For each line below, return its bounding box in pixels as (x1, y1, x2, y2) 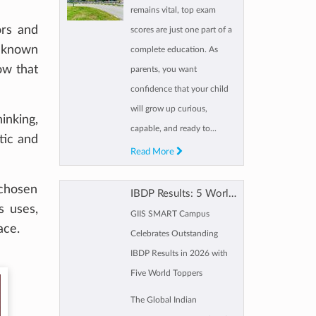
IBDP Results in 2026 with (130, 248, 228, 257)
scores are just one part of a (130, 25, 232, 34)
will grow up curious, (130, 104, 207, 113)
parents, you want (130, 64, 197, 73)
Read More (130, 146, 176, 157)
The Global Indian (130, 295, 197, 304)
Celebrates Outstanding (130, 229, 218, 238)
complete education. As (130, 44, 218, 54)
